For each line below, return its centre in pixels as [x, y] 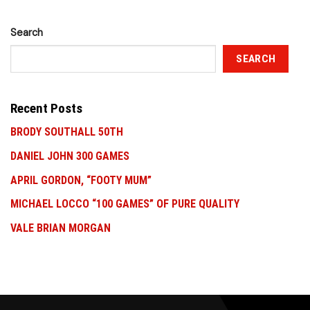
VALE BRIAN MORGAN [61, 228]
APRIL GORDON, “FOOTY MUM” [81, 180]
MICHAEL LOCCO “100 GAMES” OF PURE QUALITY [125, 204]
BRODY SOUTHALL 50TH [67, 132]
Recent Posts [46, 108]
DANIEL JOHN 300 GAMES [70, 156]
